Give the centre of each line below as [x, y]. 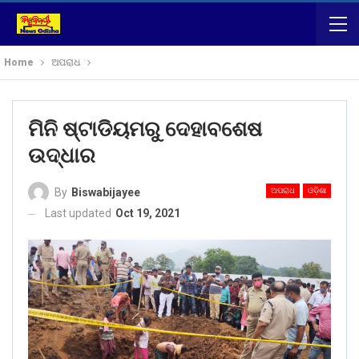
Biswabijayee [106, 193]
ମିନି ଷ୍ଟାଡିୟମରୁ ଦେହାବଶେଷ [145, 129]
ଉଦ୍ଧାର [62, 155]
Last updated [79, 214]
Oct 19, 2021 [148, 214]
